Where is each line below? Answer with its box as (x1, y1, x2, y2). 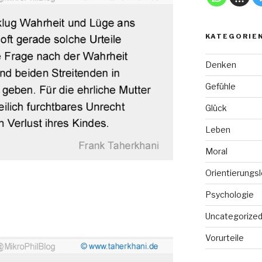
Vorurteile (205, 232, 244, 243)
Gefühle (205, 81, 236, 91)
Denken (205, 59, 236, 70)
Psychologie (205, 189, 254, 199)
